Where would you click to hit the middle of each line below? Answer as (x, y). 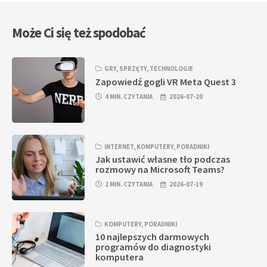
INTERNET (119, 146)
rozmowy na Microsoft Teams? (160, 169)
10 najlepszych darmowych (153, 236)
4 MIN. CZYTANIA (129, 96)
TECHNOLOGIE (172, 69)
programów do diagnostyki (153, 246)
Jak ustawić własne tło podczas (163, 159)
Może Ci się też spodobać (79, 33)
